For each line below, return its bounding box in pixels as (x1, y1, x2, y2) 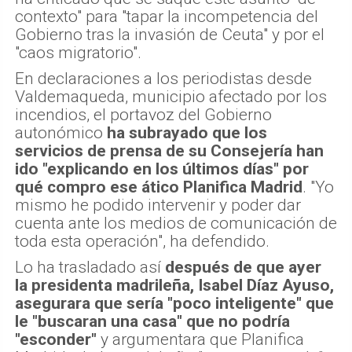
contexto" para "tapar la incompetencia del (15, 7, 318, 27)
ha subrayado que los (107, 123, 267, 143)
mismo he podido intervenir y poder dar (15, 196, 301, 215)
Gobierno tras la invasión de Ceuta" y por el (15, 25, 324, 45)
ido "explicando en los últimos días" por (15, 159, 309, 179)
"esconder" (15, 330, 97, 350)
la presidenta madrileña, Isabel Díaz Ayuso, (15, 276, 334, 295)
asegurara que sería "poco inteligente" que (15, 294, 334, 313)
